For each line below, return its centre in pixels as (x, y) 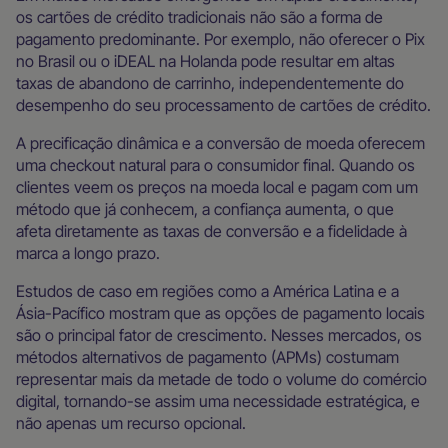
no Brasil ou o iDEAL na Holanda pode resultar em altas (205, 61)
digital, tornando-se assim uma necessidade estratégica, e (218, 401)
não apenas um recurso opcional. (131, 423)
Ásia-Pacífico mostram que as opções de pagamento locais (220, 313)
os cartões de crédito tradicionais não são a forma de (199, 17)
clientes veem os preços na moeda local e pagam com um (217, 187)
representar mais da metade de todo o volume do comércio (221, 379)
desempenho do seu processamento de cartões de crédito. (223, 105)
